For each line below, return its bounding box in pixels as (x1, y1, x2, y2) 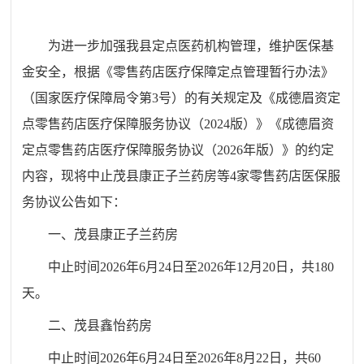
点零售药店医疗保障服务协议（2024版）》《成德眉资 (22, 117, 335, 132)
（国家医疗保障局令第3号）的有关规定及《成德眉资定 (22, 91, 341, 106)
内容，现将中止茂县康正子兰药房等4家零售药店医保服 (22, 169, 341, 184)
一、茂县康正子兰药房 (48, 227, 179, 242)
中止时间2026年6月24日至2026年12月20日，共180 (48, 260, 335, 275)
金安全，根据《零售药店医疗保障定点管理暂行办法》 (22, 65, 335, 80)
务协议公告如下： (22, 195, 127, 210)
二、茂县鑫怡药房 (48, 318, 153, 333)
